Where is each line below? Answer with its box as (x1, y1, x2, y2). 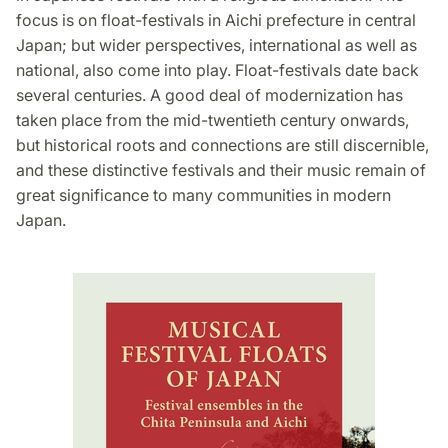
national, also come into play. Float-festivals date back (16, 59, 419, 80)
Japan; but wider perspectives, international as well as (16, 34, 417, 55)
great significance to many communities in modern (16, 184, 391, 205)
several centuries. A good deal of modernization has (16, 84, 403, 105)
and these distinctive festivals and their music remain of (16, 159, 426, 180)
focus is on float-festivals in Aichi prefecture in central (16, 9, 416, 30)
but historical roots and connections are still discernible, (16, 134, 429, 155)
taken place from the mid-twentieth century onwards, (16, 109, 409, 130)
